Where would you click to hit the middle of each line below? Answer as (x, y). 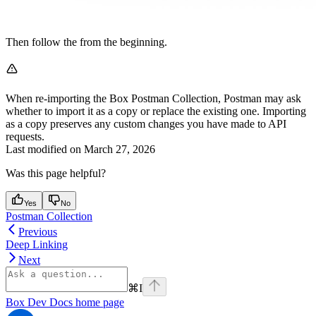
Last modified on (43, 149)
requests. (25, 136)
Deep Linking (37, 244)
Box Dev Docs (39, 302)
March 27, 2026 (120, 149)
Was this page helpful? (56, 173)
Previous (38, 231)
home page (98, 302)
